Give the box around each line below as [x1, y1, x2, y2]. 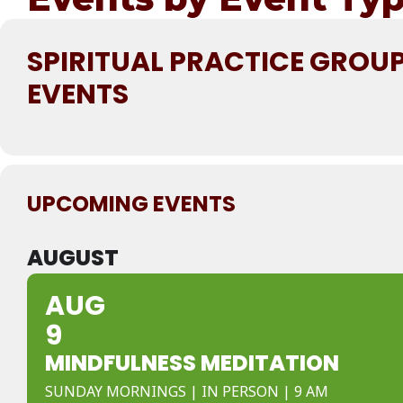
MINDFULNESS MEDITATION [45, 348, 339, 378]
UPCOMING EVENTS [27, 189, 236, 219]
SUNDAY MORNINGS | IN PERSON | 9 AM [45, 381, 328, 401]
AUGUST [27, 243, 119, 273]
